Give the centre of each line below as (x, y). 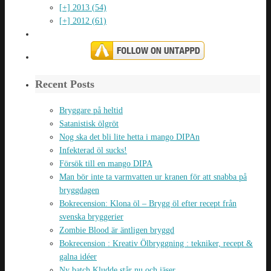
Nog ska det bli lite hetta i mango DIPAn (129, 137)
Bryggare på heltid (91, 110)
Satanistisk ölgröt (89, 123)
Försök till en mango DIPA (106, 163)
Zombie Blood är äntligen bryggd (117, 230)
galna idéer (78, 256)
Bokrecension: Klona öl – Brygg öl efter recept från (148, 203)
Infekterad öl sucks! (93, 150)
